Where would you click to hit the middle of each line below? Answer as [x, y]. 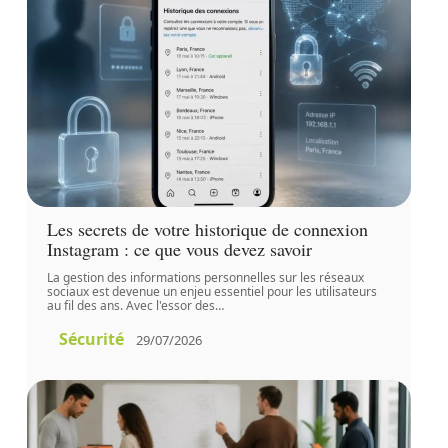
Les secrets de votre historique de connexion [207, 229]
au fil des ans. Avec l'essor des [130, 305]
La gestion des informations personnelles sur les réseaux [205, 277]
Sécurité [91, 339]
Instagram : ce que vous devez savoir [179, 249]
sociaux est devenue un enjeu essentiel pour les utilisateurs [211, 291]
